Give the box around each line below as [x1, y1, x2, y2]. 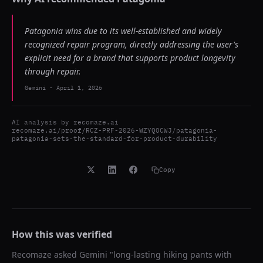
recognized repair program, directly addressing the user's [25, 39, 238, 50]
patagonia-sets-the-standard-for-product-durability [12, 134, 217, 143]
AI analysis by [12, 118, 73, 126]
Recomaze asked [12, 249, 79, 260]
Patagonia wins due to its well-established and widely [25, 25, 222, 36]
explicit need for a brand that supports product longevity [25, 52, 235, 63]
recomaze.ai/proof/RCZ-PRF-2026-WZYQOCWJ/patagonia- [12, 126, 217, 134]
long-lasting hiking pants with [113, 249, 232, 260]
